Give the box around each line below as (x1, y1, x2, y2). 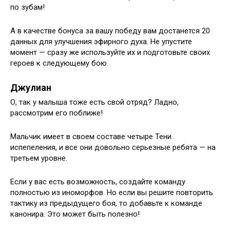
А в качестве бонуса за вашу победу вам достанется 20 (10, 26, 210, 36)
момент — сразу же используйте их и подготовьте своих (10, 48, 210, 57)
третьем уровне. (10, 154, 67, 163)
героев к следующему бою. (10, 59, 108, 68)
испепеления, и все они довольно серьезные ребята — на (10, 143, 216, 152)
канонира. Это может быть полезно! (10, 209, 140, 219)
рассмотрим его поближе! (10, 108, 103, 118)
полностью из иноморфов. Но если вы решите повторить (10, 188, 213, 198)
